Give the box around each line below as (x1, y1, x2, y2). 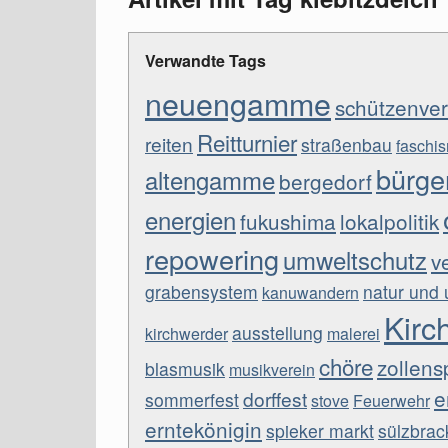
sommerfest (145, 387, 239, 412)
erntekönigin (145, 414, 262, 444)
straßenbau (301, 132, 392, 157)
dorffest (243, 385, 307, 412)
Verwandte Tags (145, 49, 266, 72)
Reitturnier (197, 126, 297, 158)
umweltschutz (283, 242, 427, 277)
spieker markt (266, 418, 374, 443)
